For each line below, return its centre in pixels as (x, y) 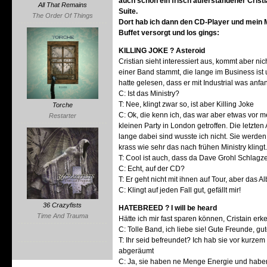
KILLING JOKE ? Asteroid (162, 51)
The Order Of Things (62, 15)
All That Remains (62, 5)
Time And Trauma (62, 216)
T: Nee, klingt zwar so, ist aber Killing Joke (187, 104)
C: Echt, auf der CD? (152, 169)
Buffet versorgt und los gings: (169, 33)
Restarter (62, 116)
